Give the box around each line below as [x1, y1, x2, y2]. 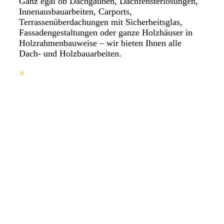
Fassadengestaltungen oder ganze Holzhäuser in [18, 27, 192, 38]
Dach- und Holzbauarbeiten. [18, 48, 121, 59]
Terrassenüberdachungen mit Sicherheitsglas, [18, 17, 182, 27]
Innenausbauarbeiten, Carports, [18, 6, 132, 17]
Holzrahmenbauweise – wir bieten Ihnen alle [18, 38, 181, 48]
